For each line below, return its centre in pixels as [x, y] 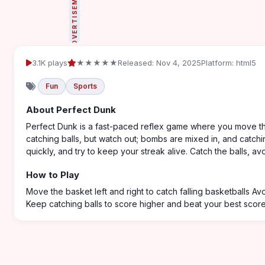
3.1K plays [50, 63]
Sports [85, 86]
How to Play [53, 175]
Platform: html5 [229, 63]
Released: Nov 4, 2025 [159, 63]
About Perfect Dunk [71, 110]
